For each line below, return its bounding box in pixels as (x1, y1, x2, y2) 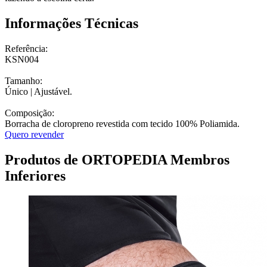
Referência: (5, 43, 48, 54)
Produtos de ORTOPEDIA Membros (5, 151, 229, 167)
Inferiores (5, 167, 66, 184)
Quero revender (5, 129, 64, 139)
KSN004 (5, 54, 39, 64)
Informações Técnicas (5, 15, 138, 31)
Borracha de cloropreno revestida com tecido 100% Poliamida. (5, 118, 240, 129)
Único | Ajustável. (5, 86, 72, 97)
